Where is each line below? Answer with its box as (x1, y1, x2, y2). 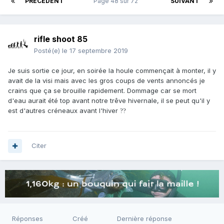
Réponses (12, 214, 43, 223)
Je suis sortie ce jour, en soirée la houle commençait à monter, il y (8, 66, 216, 75)
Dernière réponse (117, 214, 172, 223)
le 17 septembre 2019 (62, 46, 128, 55)
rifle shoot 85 (34, 34, 87, 44)
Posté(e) (34, 46, 62, 55)
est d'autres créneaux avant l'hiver (8, 106, 120, 115)
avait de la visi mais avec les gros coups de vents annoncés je (8, 76, 205, 85)
